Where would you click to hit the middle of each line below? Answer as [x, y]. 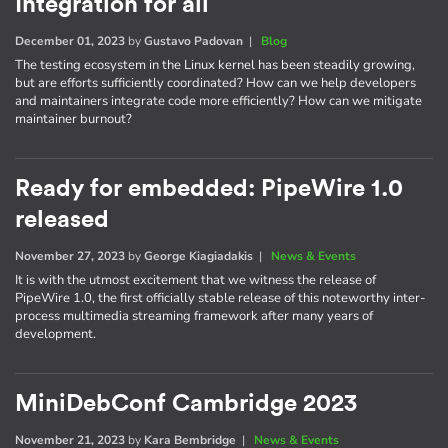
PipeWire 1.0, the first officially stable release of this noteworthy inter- [220, 297]
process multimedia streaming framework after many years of [194, 315]
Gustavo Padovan [193, 40]
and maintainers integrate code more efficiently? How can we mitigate [218, 100]
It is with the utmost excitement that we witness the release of [195, 279]
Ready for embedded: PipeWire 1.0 [209, 188]
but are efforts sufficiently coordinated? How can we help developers [215, 82]
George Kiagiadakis [198, 255]
